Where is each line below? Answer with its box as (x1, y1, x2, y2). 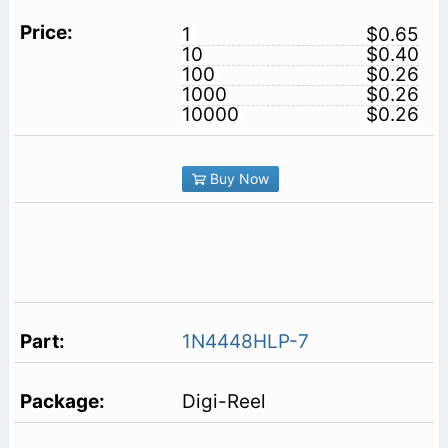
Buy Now (205, 170, 269, 188)
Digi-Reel (181, 390, 266, 414)
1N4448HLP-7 (181, 330, 309, 354)
